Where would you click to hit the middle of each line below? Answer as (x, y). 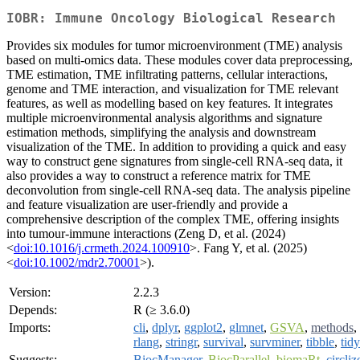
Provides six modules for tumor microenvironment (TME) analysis (174, 46)
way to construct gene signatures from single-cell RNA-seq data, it (174, 162)
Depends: (33, 310)
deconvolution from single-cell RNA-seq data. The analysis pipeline (178, 190)
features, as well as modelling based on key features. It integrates (170, 104)
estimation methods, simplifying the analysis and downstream (161, 133)
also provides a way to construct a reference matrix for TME (159, 176)
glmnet (246, 328)
